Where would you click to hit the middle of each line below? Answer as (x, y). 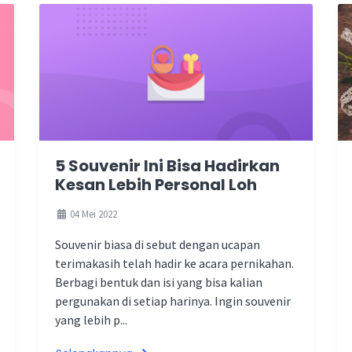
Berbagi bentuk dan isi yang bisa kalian (159, 282)
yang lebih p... (91, 320)
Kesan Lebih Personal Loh (156, 185)
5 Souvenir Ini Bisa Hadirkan (167, 166)
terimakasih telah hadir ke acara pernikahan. (174, 263)
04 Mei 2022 (92, 214)
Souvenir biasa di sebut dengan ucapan (158, 244)
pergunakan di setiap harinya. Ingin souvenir (173, 301)
